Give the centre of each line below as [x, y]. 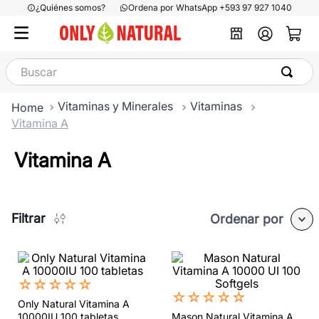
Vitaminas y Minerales [116, 106]
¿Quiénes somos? [70, 7]
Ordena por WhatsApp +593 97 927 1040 [210, 7]
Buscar [23, 64]
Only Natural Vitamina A [74, 303]
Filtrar [28, 218]
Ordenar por [247, 219]
